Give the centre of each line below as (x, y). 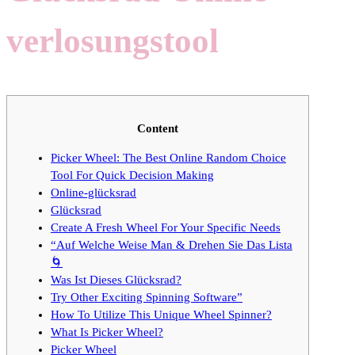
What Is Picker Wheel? (107, 332)
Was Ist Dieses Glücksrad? (116, 279)
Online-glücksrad (94, 192)
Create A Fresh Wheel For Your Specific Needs (166, 227)
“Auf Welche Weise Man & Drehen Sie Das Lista (172, 244)
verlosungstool (113, 41)
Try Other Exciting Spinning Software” (147, 297)
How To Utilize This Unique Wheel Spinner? (161, 314)
